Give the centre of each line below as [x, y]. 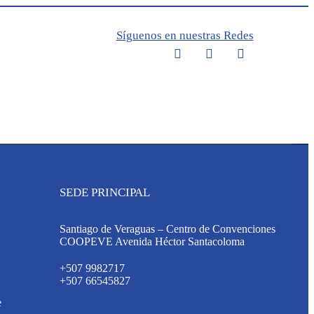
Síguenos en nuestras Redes [185, 35]
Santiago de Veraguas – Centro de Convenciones [167, 229]
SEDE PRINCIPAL [104, 192]
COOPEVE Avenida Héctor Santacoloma [152, 241]
